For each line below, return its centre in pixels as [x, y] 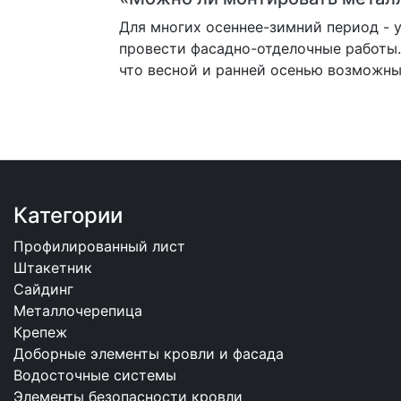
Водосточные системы [95, 375]
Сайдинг [43, 289]
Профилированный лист [99, 246]
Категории [68, 215]
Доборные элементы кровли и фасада [149, 353]
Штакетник [53, 267]
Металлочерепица [78, 310]
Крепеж [40, 332]
